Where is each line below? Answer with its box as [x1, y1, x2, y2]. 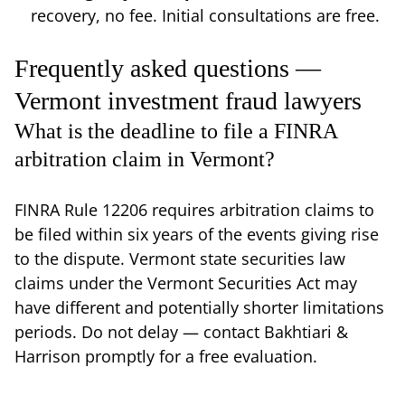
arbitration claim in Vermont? [14, 146, 275, 171]
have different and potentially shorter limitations [14, 296, 384, 318]
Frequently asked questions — [14, 53, 321, 82]
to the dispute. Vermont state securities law [14, 247, 345, 269]
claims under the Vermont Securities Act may [14, 271, 357, 294]
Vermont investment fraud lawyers [14, 86, 362, 115]
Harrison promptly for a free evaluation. [14, 344, 317, 367]
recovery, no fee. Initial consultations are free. [31, 4, 380, 26]
